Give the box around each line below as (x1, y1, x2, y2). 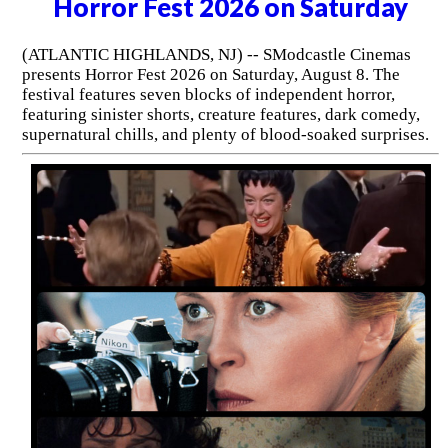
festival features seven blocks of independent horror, (21, 84, 395, 104)
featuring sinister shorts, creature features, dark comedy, (21, 104, 420, 124)
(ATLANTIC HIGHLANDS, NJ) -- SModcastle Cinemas (21, 44, 411, 64)
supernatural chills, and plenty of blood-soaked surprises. (21, 124, 429, 144)
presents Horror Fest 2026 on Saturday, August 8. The (21, 64, 400, 84)
